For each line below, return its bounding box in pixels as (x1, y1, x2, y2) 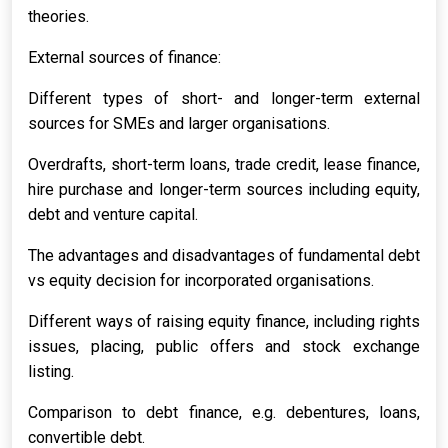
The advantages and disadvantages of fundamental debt (28, 246, 420, 265)
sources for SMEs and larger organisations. (28, 114, 330, 133)
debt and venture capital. (28, 205, 198, 224)
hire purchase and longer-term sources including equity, (28, 180, 420, 199)
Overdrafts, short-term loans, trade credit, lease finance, (28, 155, 420, 174)
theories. (28, 7, 89, 26)
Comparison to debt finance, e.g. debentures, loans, (28, 403, 420, 422)
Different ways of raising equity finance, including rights (28, 312, 420, 331)
